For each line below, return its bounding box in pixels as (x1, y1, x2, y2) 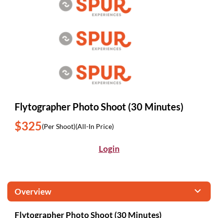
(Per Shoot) (42, 122, 75, 130)
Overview (15, 186, 51, 197)
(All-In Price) (75, 122, 114, 130)
